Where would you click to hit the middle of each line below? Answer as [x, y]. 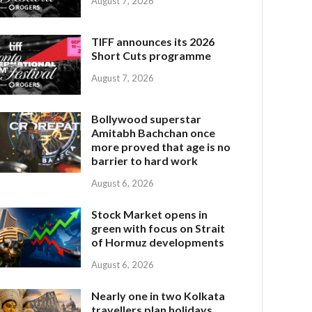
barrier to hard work [145, 161]
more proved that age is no [161, 147]
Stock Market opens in [150, 214]
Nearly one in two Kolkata [158, 295]
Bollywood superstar [147, 119]
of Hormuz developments [158, 242]
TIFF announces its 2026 [153, 42]
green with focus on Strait [158, 228]
